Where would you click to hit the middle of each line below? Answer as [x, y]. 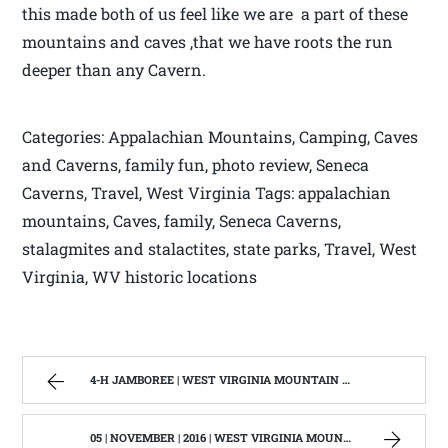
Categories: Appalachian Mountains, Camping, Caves [220, 136]
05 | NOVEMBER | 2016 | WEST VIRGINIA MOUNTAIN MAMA [217, 438]
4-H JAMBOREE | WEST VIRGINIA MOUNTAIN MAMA [216, 379]
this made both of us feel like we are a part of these [215, 13]
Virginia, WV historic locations [140, 276]
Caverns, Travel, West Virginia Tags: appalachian [207, 192]
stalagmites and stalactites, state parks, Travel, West [220, 248]
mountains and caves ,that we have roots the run [208, 41]
